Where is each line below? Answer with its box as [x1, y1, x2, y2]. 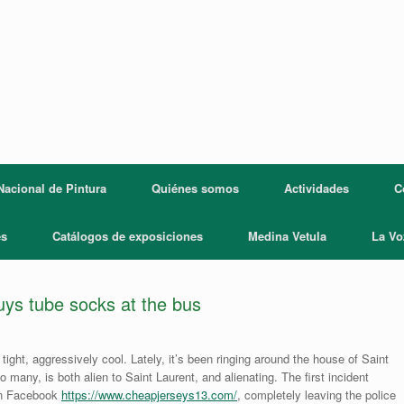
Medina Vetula [247, 227, 326, 244]
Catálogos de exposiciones [51, 227, 203, 244]
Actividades [284, 179, 349, 197]
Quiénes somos [151, 179, 239, 197]
